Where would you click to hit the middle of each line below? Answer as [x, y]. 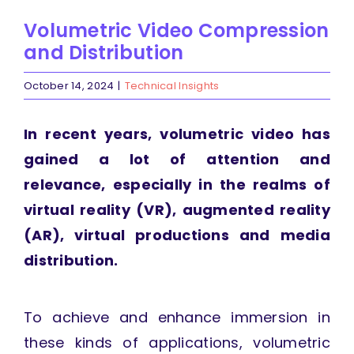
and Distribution [104, 53]
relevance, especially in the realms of [177, 185]
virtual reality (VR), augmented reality [177, 210]
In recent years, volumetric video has [177, 134]
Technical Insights [172, 86]
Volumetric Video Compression [177, 31]
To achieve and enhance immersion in [177, 318]
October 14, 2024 [69, 86]
